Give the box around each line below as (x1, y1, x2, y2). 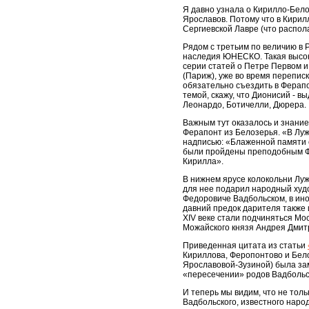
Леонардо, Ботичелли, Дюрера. (183, 100, 306, 110)
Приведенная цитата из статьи (183, 241, 308, 251)
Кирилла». (183, 157, 223, 167)
